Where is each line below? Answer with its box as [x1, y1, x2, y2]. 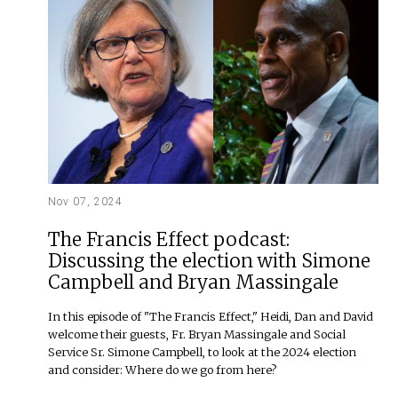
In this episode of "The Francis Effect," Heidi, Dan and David [48, 308, 374, 323]
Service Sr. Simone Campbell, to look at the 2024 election [48, 344, 357, 359]
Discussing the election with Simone [48, 249, 371, 273]
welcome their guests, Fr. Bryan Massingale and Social [48, 326, 346, 341]
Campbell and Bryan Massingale [48, 270, 339, 294]
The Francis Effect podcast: [48, 227, 291, 251]
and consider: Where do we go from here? [48, 362, 278, 377]
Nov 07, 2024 [48, 195, 123, 208]
